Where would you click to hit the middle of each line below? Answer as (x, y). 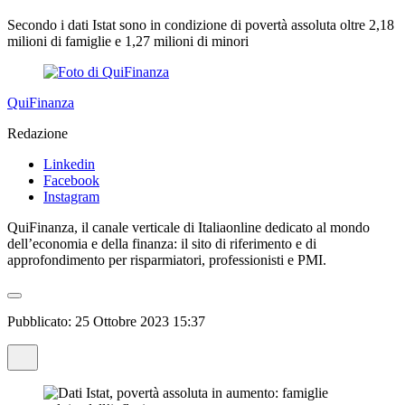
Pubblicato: (41, 322)
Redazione (38, 134)
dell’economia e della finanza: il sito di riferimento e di (162, 244)
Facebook (71, 181)
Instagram (71, 197)
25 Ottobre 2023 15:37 (140, 322)
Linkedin (69, 165)
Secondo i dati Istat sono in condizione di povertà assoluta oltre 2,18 (201, 25)
